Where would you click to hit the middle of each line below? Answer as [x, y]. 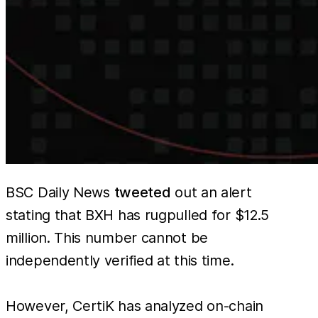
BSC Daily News [60, 192]
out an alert [211, 192]
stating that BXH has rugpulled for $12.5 [138, 215]
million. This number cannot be [107, 237]
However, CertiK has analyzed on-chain [135, 306]
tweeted [142, 192]
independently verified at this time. [120, 260]
